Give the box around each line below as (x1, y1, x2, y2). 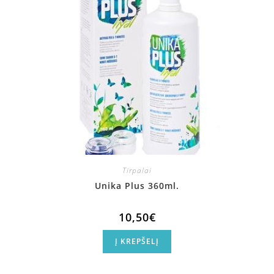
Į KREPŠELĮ (115, 236, 159, 246)
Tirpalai (122, 165, 152, 176)
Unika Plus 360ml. (95, 180, 179, 191)
